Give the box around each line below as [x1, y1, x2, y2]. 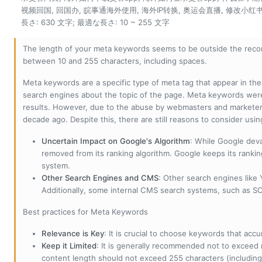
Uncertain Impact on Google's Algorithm [42, 136, 190, 146]
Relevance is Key [42, 228, 104, 238]
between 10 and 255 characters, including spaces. [23, 56, 207, 65]
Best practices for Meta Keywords [23, 206, 148, 216]
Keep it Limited [42, 240, 96, 250]
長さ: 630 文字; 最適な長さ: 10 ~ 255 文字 [21, 17, 170, 27]
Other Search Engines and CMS [42, 173, 158, 182]
